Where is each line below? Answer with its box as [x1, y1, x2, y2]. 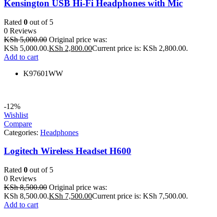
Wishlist [4, 110, 28, 119]
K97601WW [23, 69, 63, 77]
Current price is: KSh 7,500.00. [92, 192, 188, 201]
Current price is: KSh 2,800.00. [92, 44, 188, 52]
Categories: [4, 128, 40, 137]
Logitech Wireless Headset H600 [4, 146, 131, 156]
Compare [4, 119, 32, 128]
